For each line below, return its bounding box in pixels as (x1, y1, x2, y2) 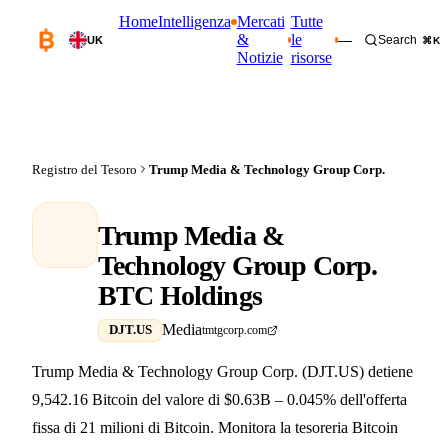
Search (377, 33, 418, 47)
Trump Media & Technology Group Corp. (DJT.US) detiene (32, 363, 413, 381)
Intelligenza (157, 13, 231, 30)
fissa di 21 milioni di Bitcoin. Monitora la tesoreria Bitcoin (32, 419, 398, 437)
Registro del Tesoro (32, 163, 137, 177)
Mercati (236, 13, 285, 30)
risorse (290, 49, 332, 66)
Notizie (236, 49, 283, 66)
